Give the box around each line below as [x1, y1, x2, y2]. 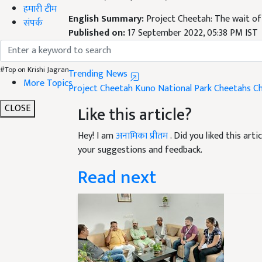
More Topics [23, 75, 73, 91]
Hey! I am [78, 114, 116, 130]
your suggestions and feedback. [78, 128, 202, 144]
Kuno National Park [135, 67, 212, 83]
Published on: [68, 11, 127, 27]
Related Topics [68, 22, 182, 53]
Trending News [68, 52, 130, 68]
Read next [78, 148, 156, 180]
